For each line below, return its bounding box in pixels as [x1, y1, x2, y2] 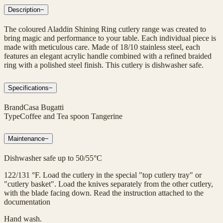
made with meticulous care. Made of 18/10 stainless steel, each [4, 42, 200, 51]
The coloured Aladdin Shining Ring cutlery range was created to [4, 24, 206, 33]
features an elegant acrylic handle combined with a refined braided [4, 51, 212, 60]
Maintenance [8, 135, 45, 143]
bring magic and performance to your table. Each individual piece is [4, 33, 216, 42]
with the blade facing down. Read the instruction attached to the [4, 189, 204, 198]
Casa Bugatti [23, 103, 64, 111]
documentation [4, 198, 50, 207]
